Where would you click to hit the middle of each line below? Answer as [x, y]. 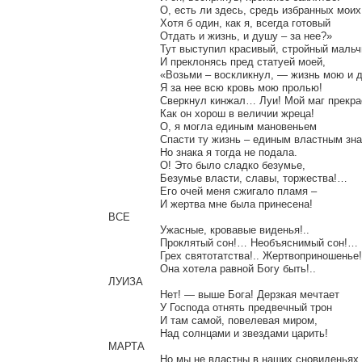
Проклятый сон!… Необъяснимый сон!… [134, 242]
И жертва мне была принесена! [134, 204]
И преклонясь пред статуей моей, [134, 61]
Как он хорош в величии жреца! [134, 113]
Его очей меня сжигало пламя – [134, 191]
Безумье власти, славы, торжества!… [134, 178]
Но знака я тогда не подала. [134, 152]
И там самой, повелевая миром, [134, 320]
